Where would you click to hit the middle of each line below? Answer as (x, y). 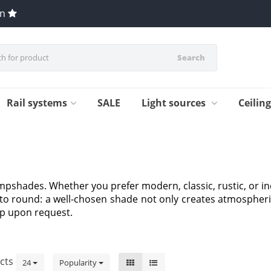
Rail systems (37, 103)
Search (191, 57)
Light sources (175, 103)
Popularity (79, 262)
